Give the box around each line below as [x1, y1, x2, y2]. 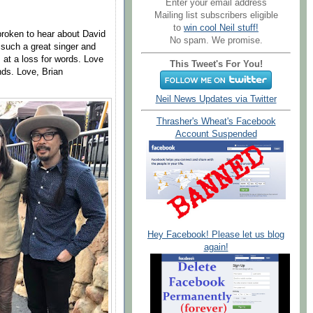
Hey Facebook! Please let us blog [147, 229, 284, 240]
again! [203, 242, 228, 252]
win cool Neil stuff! [184, 22, 259, 33]
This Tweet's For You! [169, 59, 263, 69]
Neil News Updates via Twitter [155, 94, 277, 104]
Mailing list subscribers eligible [154, 10, 278, 20]
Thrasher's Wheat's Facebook [156, 117, 276, 127]
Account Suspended [175, 129, 257, 140]
